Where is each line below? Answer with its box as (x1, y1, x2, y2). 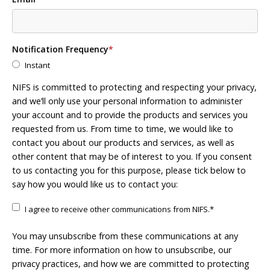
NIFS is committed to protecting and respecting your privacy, (12, 81, 257, 93)
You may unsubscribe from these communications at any (12, 230, 238, 242)
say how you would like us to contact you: (12, 178, 178, 190)
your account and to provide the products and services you (12, 108, 248, 121)
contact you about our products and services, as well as (12, 136, 234, 148)
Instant (25, 59, 50, 71)
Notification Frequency (12, 43, 108, 55)
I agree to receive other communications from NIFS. (25, 203, 210, 215)
